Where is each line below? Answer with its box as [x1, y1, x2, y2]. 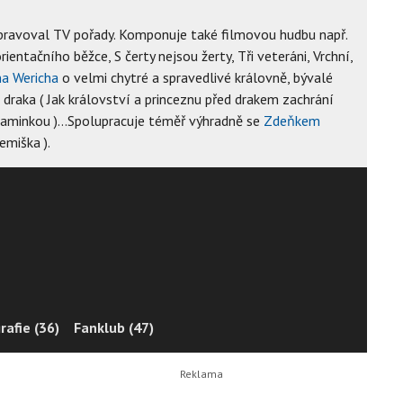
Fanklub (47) [74, 318, 154, 336]
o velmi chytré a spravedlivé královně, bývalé [58, 67, 333, 86]
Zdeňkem [264, 111, 320, 130]
